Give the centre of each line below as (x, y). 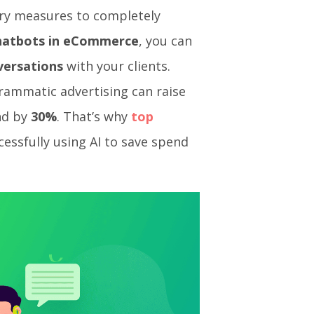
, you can (165, 41)
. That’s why (94, 117)
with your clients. (117, 66)
